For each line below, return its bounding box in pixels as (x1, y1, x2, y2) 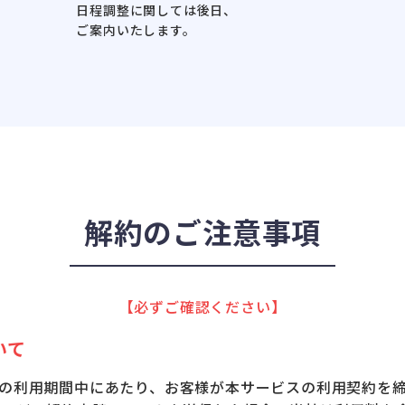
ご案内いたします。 (76, 20, 196, 39)
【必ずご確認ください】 (118, 295, 287, 317)
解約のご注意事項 (83, 210, 322, 252)
